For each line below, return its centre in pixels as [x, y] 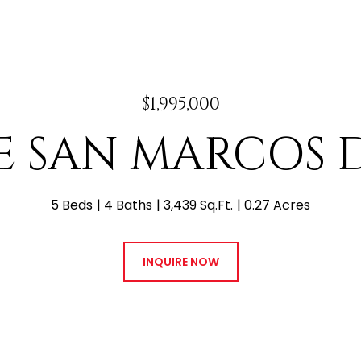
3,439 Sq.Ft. [198, 205]
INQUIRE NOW [180, 262]
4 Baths [128, 205]
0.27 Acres [277, 205]
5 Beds [72, 205]
